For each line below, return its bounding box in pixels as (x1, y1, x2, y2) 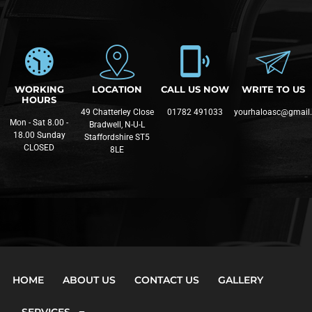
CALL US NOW (161, 84, 229, 95)
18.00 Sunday (13, 130, 65, 141)
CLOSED (24, 143, 54, 153)
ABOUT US (63, 274, 116, 286)
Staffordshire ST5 (84, 132, 150, 143)
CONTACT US (134, 274, 199, 286)
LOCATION (92, 84, 142, 95)
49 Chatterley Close (80, 107, 154, 118)
